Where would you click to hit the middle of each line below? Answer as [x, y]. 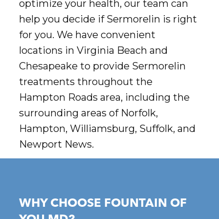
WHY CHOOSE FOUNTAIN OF [103, 204]
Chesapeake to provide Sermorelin [102, 66]
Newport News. [56, 144]
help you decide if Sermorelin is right [108, 19]
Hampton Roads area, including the [104, 98]
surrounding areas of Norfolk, [88, 113]
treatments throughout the [86, 82]
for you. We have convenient [87, 35]
